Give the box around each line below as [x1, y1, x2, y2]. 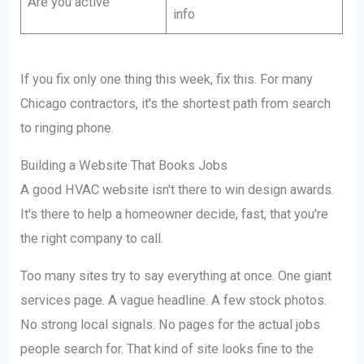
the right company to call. [20, 231, 164, 247]
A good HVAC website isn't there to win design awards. [20, 182, 335, 198]
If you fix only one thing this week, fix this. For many [20, 71, 314, 87]
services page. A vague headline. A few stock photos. [20, 292, 327, 309]
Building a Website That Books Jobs [20, 158, 228, 174]
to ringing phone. [20, 119, 115, 136]
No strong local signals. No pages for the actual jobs [20, 317, 321, 333]
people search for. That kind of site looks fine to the [20, 341, 314, 357]
